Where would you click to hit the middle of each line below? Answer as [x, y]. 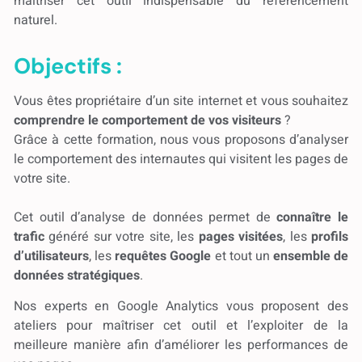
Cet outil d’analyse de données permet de [145, 217]
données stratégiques [77, 275]
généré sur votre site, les [122, 236]
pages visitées [241, 236]
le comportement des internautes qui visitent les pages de [181, 159]
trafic [29, 236]
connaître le [312, 217]
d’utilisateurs [51, 256]
